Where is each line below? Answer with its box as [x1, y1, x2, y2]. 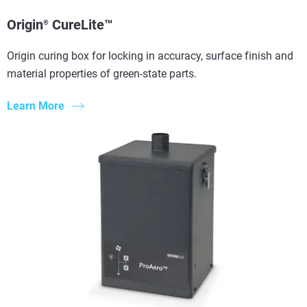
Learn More [7, 99, 64, 113]
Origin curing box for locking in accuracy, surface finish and [7, 49, 293, 63]
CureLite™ [49, 16, 113, 34]
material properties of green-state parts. [7, 67, 197, 81]
